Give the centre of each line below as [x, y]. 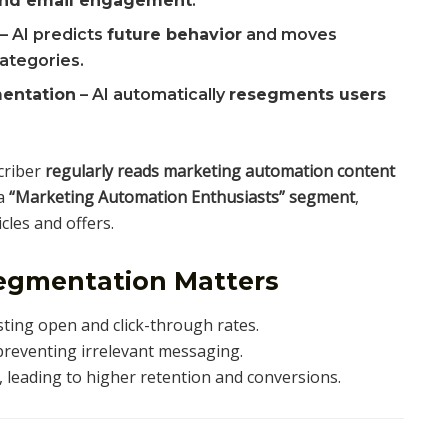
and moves [290, 35]
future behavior [175, 35]
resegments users [308, 95]
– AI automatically [153, 95]
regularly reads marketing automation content [220, 171]
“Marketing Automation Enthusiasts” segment [182, 197]
